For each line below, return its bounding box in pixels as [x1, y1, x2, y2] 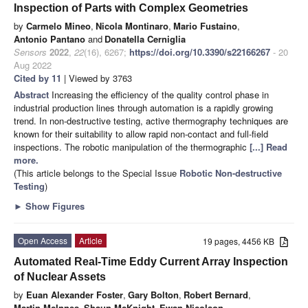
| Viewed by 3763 [61, 71, 132, 85]
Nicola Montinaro [96, 19, 168, 33]
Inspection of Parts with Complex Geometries [14, 2, 248, 14]
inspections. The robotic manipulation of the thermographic [14, 140, 250, 154]
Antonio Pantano [14, 32, 85, 46]
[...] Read [250, 140, 287, 154]
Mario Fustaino [173, 19, 237, 33]
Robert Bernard [184, 288, 248, 302]
